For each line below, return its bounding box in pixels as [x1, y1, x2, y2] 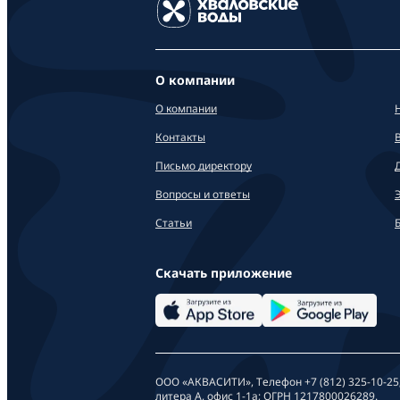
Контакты [155, 129, 205, 145]
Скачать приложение [155, 263, 292, 281]
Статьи [155, 214, 192, 230]
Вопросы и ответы [155, 186, 250, 202]
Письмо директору [155, 157, 252, 173]
